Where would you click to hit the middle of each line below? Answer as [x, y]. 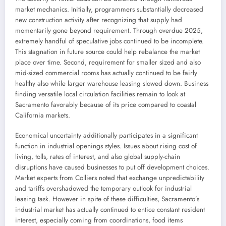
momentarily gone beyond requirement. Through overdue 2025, [109, 31]
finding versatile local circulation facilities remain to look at [100, 94]
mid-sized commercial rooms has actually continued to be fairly [106, 73]
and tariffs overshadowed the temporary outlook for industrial [103, 189]
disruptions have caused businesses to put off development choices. [112, 167]
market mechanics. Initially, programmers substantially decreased [109, 10]
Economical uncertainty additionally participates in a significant [106, 136]
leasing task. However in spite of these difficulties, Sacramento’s [107, 199]
